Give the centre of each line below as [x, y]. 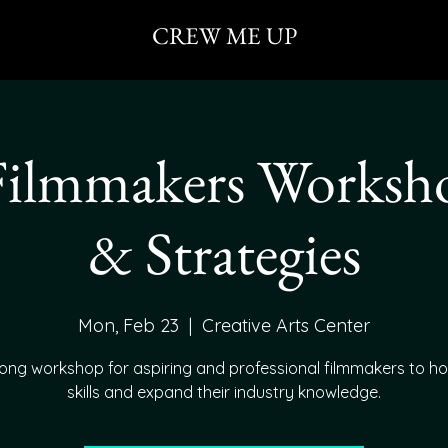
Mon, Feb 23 [128, 325]
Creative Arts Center [286, 325]
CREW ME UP [224, 35]
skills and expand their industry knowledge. [224, 392]
